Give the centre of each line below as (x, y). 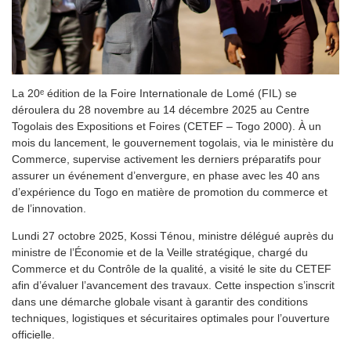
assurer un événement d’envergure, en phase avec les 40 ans (166, 175)
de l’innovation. (49, 208)
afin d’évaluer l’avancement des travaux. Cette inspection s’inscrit (173, 285)
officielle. (33, 334)
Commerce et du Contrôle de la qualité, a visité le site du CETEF (172, 268)
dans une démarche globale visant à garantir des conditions (160, 301)
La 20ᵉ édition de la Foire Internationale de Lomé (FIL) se (154, 93)
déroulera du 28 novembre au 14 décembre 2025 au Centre (161, 109)
